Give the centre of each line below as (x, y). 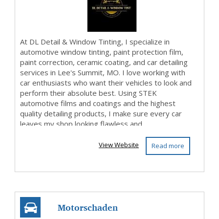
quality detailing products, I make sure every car (101, 113)
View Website (119, 145)
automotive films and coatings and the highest (98, 103)
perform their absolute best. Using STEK (88, 93)
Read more (168, 146)
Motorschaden (88, 207)
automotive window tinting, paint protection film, (102, 52)
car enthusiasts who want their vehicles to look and (106, 83)
